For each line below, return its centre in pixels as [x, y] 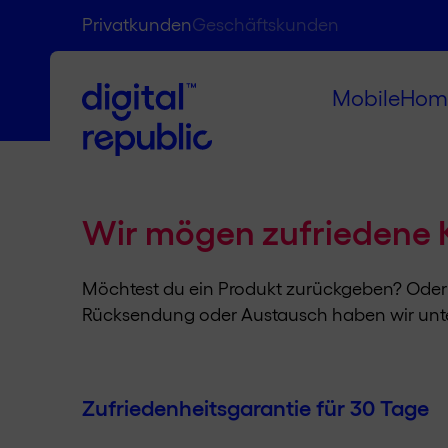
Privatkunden [137, 23]
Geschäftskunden [265, 23]
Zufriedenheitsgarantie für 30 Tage [255, 406]
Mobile [366, 96]
